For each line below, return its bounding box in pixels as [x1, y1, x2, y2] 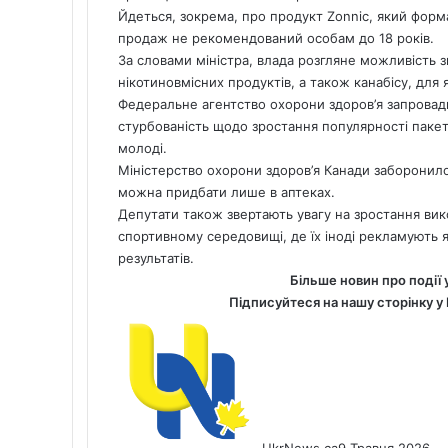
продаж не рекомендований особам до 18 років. [118, 29, 434, 46]
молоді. [118, 139, 167, 156]
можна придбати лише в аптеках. [118, 183, 335, 200]
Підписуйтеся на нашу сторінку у [228, 293, 446, 310]
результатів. [118, 249, 194, 266]
